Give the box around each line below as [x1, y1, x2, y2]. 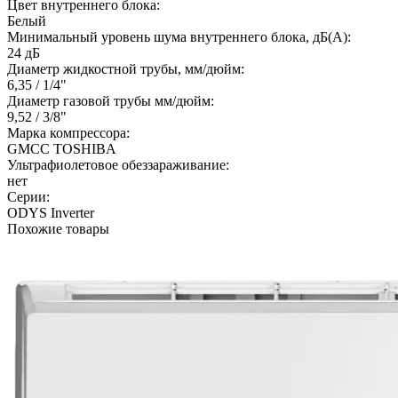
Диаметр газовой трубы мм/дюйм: [7, 92, 214, 108]
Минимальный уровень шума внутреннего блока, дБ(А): [7, 28, 351, 44]
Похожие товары [7, 220, 109, 236]
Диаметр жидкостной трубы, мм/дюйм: [7, 60, 244, 76]
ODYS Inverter [7, 204, 94, 220]
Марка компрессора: [7, 124, 130, 140]
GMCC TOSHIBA [7, 140, 116, 156]
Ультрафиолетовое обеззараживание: [7, 156, 229, 172]
